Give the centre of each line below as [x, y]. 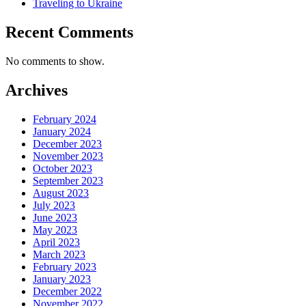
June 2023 [55, 218]
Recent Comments [69, 32]
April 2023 [56, 242]
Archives [37, 91]
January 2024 [62, 132]
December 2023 [67, 144]
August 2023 [61, 193]
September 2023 [68, 181]
